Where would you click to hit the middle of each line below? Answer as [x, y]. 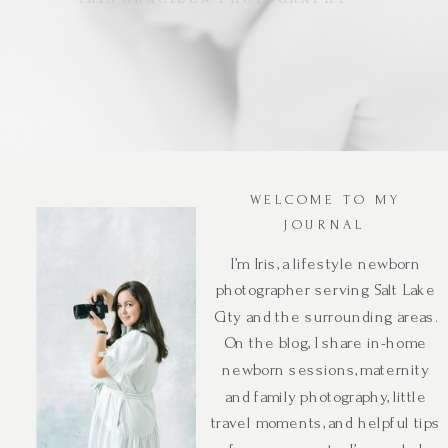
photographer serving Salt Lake [325, 290]
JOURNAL [324, 225]
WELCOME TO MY [325, 199]
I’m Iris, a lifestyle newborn [325, 264]
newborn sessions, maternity [325, 370]
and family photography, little [325, 397]
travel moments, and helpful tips [325, 423]
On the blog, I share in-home [325, 343]
